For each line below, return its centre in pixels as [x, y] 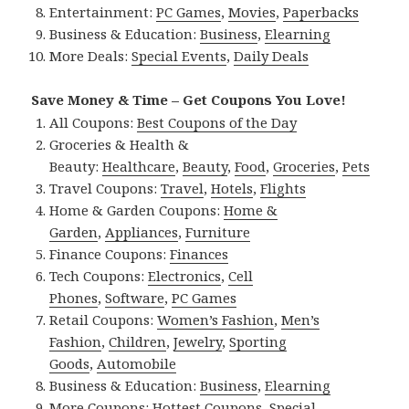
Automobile [137, 364]
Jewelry [198, 342]
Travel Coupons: [105, 189]
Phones [74, 298]
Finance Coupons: [110, 254]
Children [138, 342]
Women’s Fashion [216, 320]
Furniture [218, 232]
